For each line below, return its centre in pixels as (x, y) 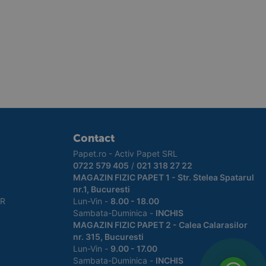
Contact (94, 138)
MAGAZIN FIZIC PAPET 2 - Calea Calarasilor (160, 225)
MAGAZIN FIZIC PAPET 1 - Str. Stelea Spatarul (163, 177)
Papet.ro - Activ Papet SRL (125, 153)
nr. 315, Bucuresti (108, 237)
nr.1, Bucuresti (101, 189)
